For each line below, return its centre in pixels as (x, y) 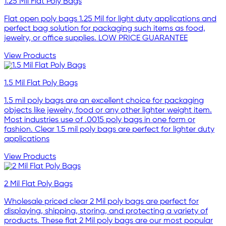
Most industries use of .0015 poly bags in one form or (100, 120)
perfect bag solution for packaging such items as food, (105, 29)
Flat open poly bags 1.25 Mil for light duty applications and (110, 19)
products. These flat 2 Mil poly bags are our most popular (108, 221)
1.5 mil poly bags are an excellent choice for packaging (104, 101)
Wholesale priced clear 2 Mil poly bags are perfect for (101, 202)
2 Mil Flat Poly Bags (38, 184)
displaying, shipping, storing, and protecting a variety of (106, 211)
